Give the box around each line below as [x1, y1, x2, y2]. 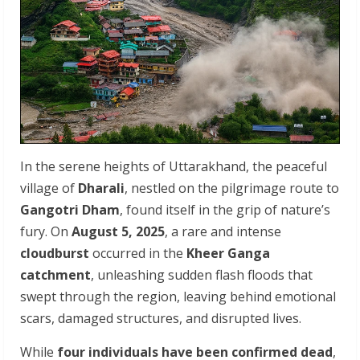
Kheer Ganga [186, 244, 270, 262]
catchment [20, 266, 91, 284]
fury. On [20, 223, 72, 240]
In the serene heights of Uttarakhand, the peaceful [20, 157, 327, 175]
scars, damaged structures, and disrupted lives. [20, 309, 301, 327]
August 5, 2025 [72, 223, 165, 240]
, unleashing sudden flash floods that [91, 266, 313, 284]
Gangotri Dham [20, 201, 120, 219]
